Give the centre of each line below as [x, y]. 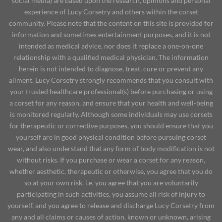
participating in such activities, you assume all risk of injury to [111, 194]
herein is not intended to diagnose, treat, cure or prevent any [111, 69]
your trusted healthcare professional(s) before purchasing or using [111, 92]
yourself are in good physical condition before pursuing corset [111, 137]
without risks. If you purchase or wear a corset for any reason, [111, 160]
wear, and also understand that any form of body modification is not [111, 149]
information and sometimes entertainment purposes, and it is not [111, 35]
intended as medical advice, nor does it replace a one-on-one [111, 46]
